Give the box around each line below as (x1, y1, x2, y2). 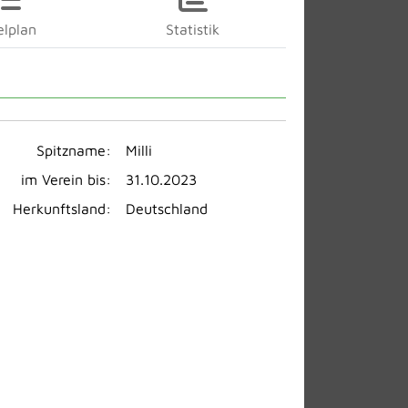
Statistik (166, 20, 219, 37)
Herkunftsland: (13, 199, 111, 217)
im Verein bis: (21, 170, 111, 188)
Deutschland (126, 199, 208, 217)
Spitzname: (36, 141, 111, 158)
